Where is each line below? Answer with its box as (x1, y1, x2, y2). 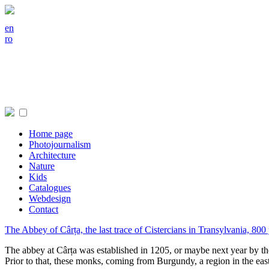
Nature (29, 161, 55, 171)
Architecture (29, 150, 76, 160)
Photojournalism (29, 139, 91, 150)
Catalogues (29, 183, 71, 193)
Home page (29, 128, 73, 139)
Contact (29, 204, 58, 214)
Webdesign (29, 193, 71, 204)
